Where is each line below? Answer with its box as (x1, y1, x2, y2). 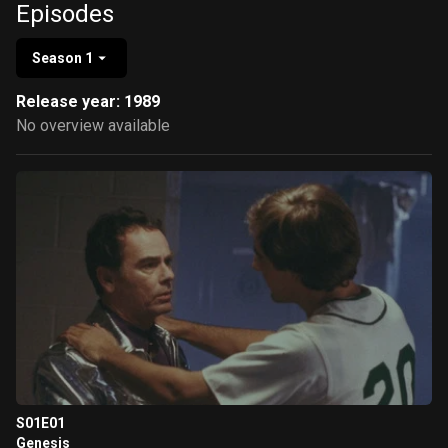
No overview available (16, 116, 170, 135)
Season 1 (32, 50, 93, 66)
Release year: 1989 (16, 92, 160, 111)
